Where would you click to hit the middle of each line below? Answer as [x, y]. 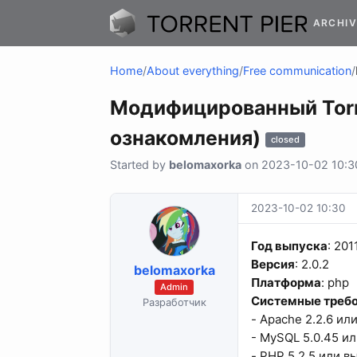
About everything [193, 71]
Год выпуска [289, 246]
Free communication [297, 71]
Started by [139, 165]
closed [285, 140]
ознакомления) [188, 138]
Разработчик [174, 302]
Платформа [286, 283]
